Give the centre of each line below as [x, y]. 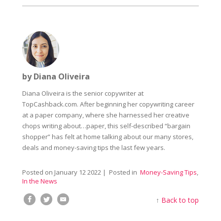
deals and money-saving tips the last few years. [93, 148]
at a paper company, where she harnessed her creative [106, 115]
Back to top [180, 200]
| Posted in [120, 172]
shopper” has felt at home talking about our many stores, [108, 137]
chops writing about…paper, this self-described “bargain [106, 126]
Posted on [38, 172]
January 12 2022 [77, 172]
